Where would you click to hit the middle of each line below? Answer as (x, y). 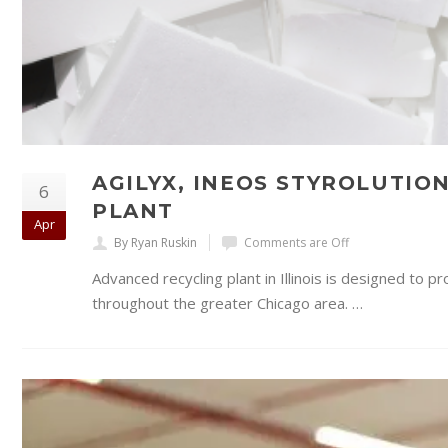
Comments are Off (296, 242)
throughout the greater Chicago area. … (227, 302)
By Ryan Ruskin (155, 242)
